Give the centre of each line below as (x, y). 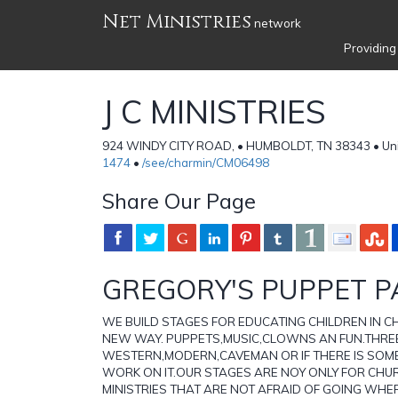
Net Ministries (177, 22)
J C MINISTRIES (214, 111)
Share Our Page (179, 200)
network (276, 23)
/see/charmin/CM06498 (206, 162)
